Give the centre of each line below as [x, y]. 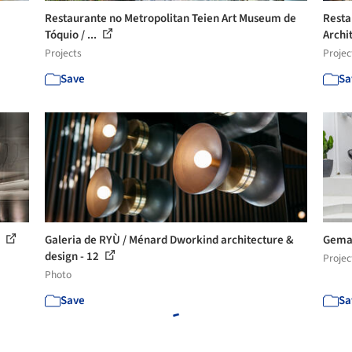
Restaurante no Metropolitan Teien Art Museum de [171, 18]
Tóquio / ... [72, 35]
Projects [64, 53]
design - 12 [73, 257]
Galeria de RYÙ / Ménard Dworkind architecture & [170, 240]
